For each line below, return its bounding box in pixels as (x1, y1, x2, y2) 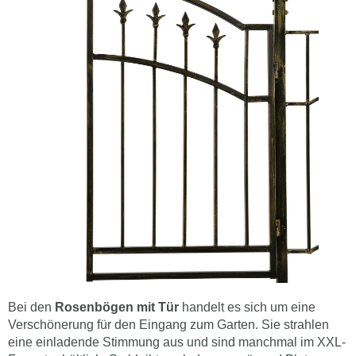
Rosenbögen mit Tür (55, 300, 179, 314)
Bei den (8, 300, 55, 314)
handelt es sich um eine (179, 300, 315, 314)
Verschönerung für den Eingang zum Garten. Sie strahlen (8, 317, 329, 331)
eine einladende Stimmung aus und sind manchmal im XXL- (8, 335, 346, 349)
